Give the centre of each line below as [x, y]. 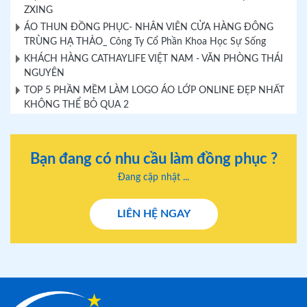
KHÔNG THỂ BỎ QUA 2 [76, 105]
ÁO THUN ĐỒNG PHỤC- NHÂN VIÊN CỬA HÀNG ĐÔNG [149, 27]
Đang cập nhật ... [153, 177]
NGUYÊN [44, 73]
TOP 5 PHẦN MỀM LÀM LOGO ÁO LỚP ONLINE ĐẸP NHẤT [154, 90]
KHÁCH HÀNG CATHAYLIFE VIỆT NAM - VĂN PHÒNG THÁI [153, 59]
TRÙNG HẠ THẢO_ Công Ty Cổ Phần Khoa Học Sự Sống [145, 42]
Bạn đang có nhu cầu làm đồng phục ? [153, 159]
